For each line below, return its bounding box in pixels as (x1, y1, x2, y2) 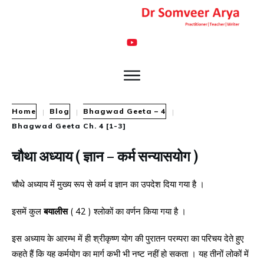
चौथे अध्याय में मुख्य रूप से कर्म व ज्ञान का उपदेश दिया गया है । (12, 179, 204, 190)
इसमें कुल (12, 206, 44, 217)
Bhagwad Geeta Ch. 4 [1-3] (12, 121, 126, 131)
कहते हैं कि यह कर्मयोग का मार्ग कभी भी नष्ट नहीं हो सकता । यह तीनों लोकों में (12, 248, 249, 260)
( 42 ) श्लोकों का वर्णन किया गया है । (70, 206, 186, 217)
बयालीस (44, 206, 70, 217)
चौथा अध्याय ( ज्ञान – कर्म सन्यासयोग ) (12, 145, 199, 166)
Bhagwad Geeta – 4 (83, 107, 166, 116)
